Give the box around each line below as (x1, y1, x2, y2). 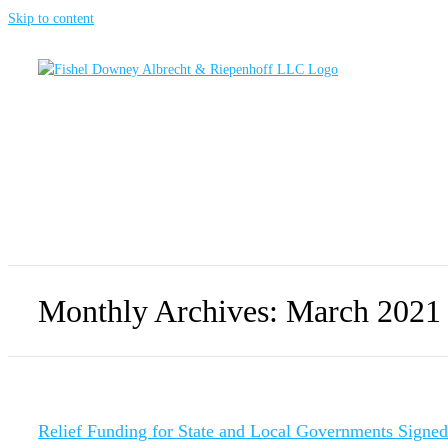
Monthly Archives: (38, 292, 286, 329)
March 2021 (286, 292, 441, 329)
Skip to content (8, 11, 94, 26)
